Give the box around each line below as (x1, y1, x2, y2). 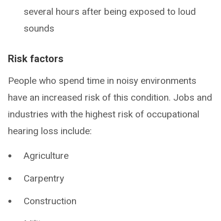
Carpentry (24, 172, 64, 184)
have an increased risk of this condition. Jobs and (8, 91, 212, 103)
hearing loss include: (8, 125, 92, 137)
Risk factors (8, 52, 64, 65)
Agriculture (24, 149, 69, 161)
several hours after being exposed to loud (24, 5, 196, 17)
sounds (24, 22, 54, 34)
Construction (24, 195, 76, 207)
